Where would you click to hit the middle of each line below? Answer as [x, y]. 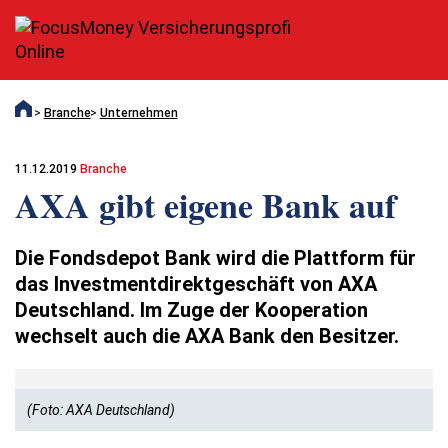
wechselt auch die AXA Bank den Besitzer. [207, 336]
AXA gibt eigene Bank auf [205, 205]
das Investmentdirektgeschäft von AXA [196, 284]
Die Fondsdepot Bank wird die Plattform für [215, 258]
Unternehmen [138, 112]
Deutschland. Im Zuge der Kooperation [191, 310]
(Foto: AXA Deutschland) [101, 409]
